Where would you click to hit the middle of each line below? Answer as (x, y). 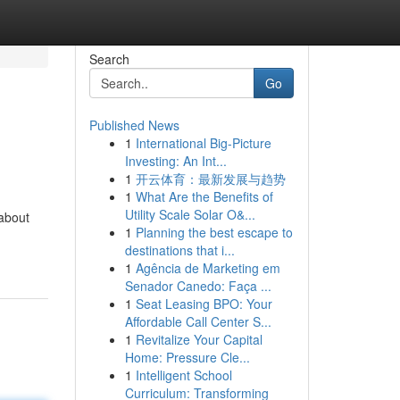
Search (109, 59)
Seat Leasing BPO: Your (204, 304)
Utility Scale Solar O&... (190, 214)
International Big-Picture (203, 143)
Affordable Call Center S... (198, 321)
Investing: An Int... (175, 161)
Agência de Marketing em (208, 268)
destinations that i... (179, 250)
